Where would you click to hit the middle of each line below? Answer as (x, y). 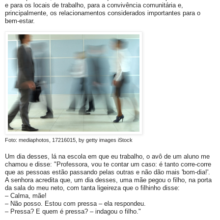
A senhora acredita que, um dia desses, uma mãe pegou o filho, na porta (108, 180)
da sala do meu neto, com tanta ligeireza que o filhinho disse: (92, 188)
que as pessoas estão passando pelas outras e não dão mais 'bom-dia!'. (108, 172)
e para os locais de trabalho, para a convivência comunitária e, (94, 5)
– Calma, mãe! (26, 196)
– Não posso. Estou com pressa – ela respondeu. (75, 204)
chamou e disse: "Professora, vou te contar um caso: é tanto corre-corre (108, 165)
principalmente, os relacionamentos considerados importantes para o (103, 13)
